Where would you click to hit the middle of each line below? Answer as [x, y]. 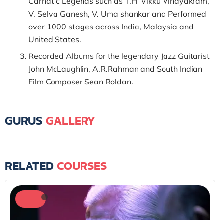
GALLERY [70, 121]
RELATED [29, 166]
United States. [55, 39]
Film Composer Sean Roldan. [81, 82]
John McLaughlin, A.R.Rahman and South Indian [115, 69]
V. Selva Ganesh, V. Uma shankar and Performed [117, 14]
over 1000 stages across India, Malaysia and [111, 27]
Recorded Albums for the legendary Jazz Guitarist [119, 56]
